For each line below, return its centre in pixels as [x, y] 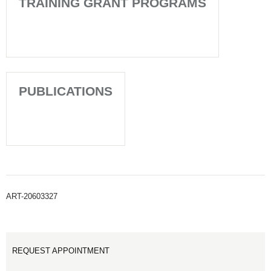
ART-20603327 [32, 196]
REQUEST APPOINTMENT [61, 251]
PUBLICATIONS [66, 91]
